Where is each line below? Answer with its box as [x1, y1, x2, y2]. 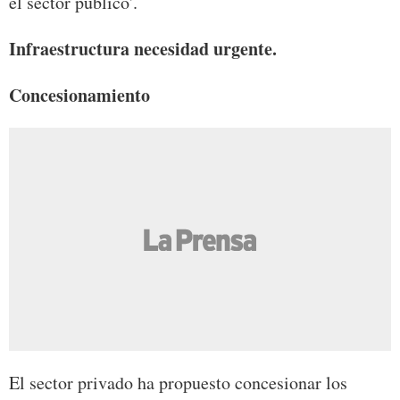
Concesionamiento [9, 82, 150, 109]
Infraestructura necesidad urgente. [9, 36, 277, 62]
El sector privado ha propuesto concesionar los [9, 371, 347, 396]
